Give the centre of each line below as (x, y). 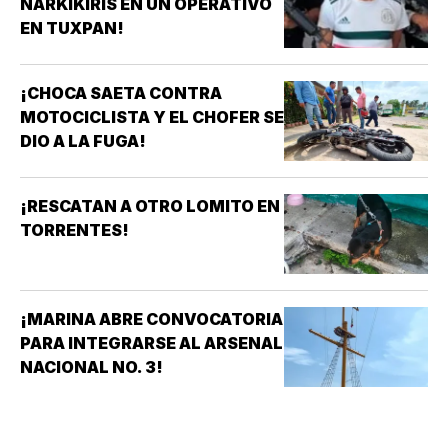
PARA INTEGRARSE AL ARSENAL (151, 342)
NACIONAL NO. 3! (91, 366)
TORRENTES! (74, 229)
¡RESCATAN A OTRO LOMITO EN (150, 205)
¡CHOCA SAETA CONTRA (121, 92)
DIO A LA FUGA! (83, 140)
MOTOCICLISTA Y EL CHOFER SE (152, 116)
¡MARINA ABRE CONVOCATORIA (151, 318)
